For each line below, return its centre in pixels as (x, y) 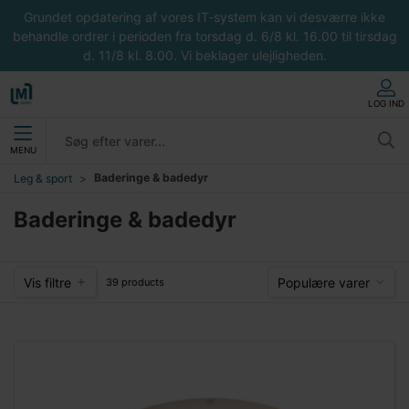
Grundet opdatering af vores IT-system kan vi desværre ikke (204, 16)
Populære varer (324, 282)
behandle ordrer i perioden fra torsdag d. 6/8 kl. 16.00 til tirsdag (204, 36)
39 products (135, 282)
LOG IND (386, 103)
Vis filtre (47, 282)
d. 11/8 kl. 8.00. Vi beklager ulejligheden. (204, 55)
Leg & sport (43, 178)
